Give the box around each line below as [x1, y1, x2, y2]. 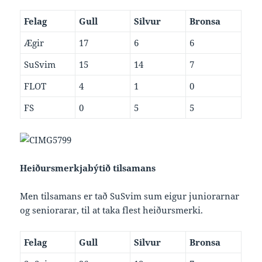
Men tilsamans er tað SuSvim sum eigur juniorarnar [20, 190, 240, 202]
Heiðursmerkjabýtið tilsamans [20, 162, 156, 174]
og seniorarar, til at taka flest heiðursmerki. [20, 204, 204, 216]
